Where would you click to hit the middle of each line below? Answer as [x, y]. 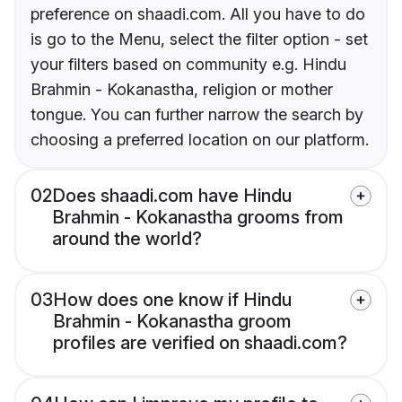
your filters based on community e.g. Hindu [188, 65]
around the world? [127, 239]
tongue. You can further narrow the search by [197, 115]
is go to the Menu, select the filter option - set [199, 39]
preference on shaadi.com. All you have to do [198, 14]
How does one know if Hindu [172, 300]
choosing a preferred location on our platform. [200, 140]
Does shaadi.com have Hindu [172, 196]
